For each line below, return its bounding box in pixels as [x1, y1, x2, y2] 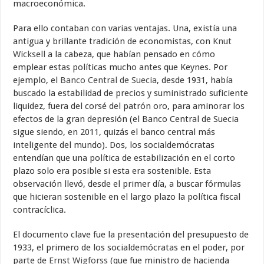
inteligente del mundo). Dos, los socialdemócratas [13, 140, 215, 150]
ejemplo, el [13, 75, 61, 85]
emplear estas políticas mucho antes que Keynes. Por [13, 62, 228, 72]
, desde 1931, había [157, 75, 233, 85]
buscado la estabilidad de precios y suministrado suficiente [13, 88, 249, 98]
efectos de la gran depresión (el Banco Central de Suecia [13, 114, 239, 124]
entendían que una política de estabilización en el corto [13, 153, 236, 163]
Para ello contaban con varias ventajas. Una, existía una [13, 23, 237, 34]
